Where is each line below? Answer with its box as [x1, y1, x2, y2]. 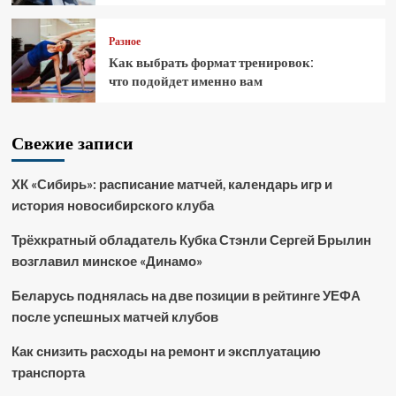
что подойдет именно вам [108, 72, 263, 91]
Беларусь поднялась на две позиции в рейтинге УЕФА [11, 287, 361, 304]
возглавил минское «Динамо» [11, 253, 202, 270]
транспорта [11, 364, 85, 381]
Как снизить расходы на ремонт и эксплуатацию [11, 343, 321, 360]
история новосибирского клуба [11, 197, 214, 214]
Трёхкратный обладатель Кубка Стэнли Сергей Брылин [11, 232, 371, 248]
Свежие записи [11, 131, 133, 156]
